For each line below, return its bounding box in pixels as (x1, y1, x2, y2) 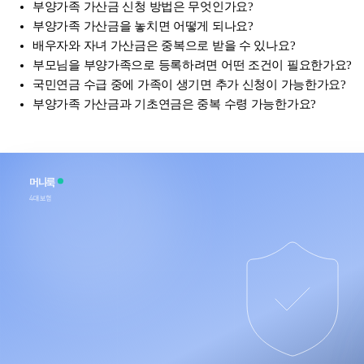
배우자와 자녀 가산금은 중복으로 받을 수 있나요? (32, 38, 296, 52)
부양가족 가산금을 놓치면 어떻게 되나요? (32, 19, 253, 32)
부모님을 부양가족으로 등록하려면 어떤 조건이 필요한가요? (32, 58, 353, 71)
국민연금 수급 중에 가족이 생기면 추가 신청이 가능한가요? (32, 77, 346, 91)
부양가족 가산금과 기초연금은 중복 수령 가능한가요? (32, 97, 316, 110)
